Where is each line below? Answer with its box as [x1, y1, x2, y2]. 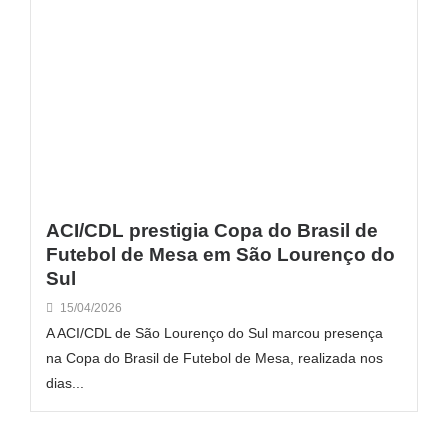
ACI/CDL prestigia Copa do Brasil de [46, 219, 378, 241]
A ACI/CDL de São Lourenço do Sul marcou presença [46, 324, 383, 341]
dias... [46, 374, 84, 391]
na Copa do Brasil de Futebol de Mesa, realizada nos [46, 349, 383, 366]
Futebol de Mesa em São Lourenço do [46, 243, 395, 265]
